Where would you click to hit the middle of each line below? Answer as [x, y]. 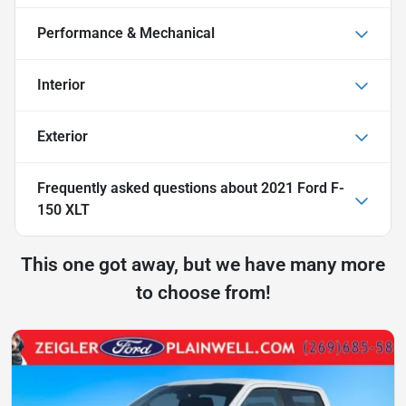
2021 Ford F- [303, 188]
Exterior [63, 136]
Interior [61, 84]
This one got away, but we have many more [203, 264]
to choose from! [203, 292]
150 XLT [63, 209]
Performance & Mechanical [126, 33]
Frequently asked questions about [149, 188]
